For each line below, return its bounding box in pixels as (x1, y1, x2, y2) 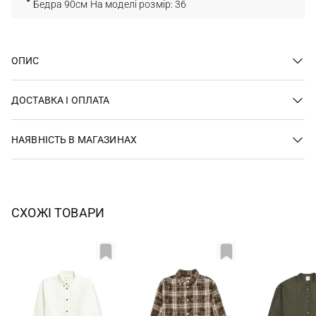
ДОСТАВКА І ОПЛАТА (11, 94, 110, 106)
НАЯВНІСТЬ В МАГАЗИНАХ (11, 133, 137, 145)
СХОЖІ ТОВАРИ (11, 205, 105, 220)
